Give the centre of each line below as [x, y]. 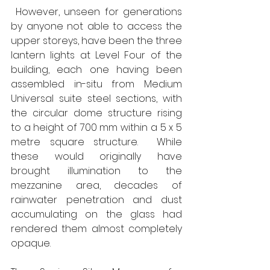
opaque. [32, 243]
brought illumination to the [96, 171]
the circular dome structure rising [96, 113]
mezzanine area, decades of [96, 185]
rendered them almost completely [96, 228]
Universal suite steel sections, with [96, 98]
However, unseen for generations [96, 11]
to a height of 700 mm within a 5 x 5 [96, 127]
